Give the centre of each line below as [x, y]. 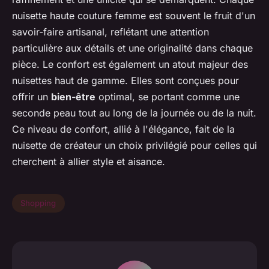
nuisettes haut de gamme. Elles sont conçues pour [125, 80]
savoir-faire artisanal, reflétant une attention [110, 32]
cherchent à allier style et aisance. [89, 161]
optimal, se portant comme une [168, 96]
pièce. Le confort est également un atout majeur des [130, 64]
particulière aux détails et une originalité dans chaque [132, 48]
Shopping [38, 203]
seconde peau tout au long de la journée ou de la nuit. [134, 113]
